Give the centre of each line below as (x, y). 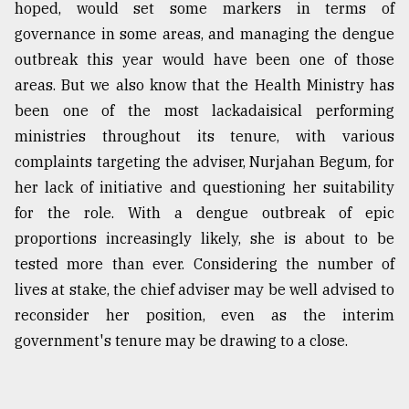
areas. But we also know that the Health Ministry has (204, 85)
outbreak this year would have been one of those (204, 60)
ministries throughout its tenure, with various (204, 136)
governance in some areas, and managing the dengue (204, 34)
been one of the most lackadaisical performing (204, 111)
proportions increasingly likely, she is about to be (204, 239)
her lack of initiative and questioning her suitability (204, 188)
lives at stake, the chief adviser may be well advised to (204, 290)
